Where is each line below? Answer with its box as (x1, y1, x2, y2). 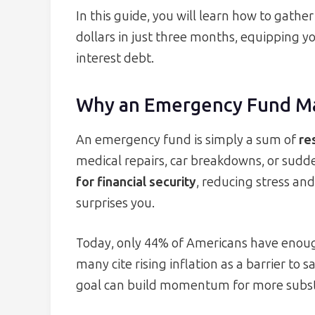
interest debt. (76, 50, 154, 66)
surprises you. (76, 195, 155, 211)
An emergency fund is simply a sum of (76, 131, 299, 148)
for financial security (76, 174, 196, 190)
